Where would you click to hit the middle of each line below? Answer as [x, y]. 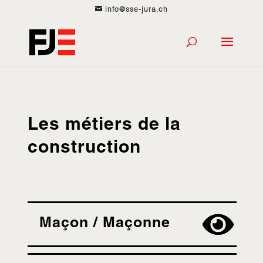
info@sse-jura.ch [136, 10]
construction [84, 149]
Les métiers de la [104, 126]
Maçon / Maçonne [104, 224]
